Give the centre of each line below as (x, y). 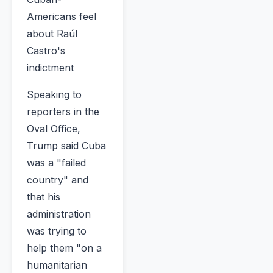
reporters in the (63, 112)
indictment (50, 68)
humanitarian (57, 265)
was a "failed (56, 163)
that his (44, 197)
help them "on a (64, 248)
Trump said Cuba (66, 146)
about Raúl (52, 34)
